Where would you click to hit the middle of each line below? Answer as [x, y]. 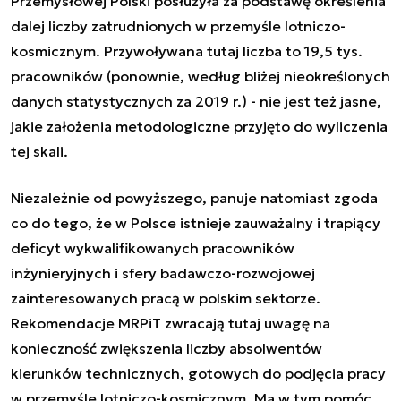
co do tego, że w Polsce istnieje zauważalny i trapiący [196, 223]
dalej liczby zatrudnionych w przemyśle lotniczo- [178, 26]
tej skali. [39, 152]
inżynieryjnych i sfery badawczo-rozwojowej [163, 273]
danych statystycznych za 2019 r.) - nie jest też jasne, [196, 102]
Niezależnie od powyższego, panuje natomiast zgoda [194, 198]
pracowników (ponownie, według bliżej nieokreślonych [200, 77]
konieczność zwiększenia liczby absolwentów [166, 349]
